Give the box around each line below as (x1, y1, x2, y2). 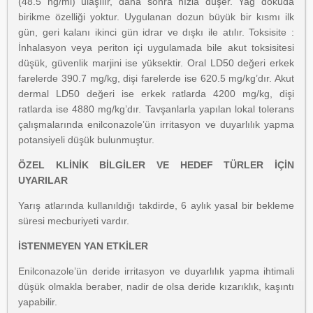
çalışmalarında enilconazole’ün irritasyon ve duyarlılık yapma (18, 119, 294, 130)
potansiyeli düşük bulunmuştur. (18, 134, 154, 145)
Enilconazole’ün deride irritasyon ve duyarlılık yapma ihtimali (18, 265, 294, 277)
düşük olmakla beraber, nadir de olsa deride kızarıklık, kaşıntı (18, 281, 294, 292)
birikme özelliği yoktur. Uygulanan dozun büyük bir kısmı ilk (18, 11, 294, 22)
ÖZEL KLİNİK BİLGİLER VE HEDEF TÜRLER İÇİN (18, 159, 294, 170)
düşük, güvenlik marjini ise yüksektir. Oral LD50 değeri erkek (18, 57, 294, 68)
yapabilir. (18, 296, 57, 307)
